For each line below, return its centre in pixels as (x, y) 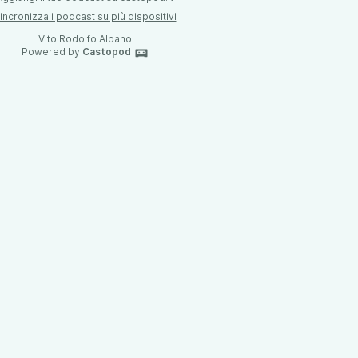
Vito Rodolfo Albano (85, 39)
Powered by (52, 52)
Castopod (106, 52)
